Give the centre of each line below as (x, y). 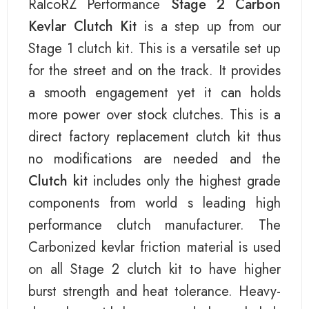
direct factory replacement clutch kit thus (154, 137)
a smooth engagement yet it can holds (154, 93)
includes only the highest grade (184, 181)
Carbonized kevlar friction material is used (154, 247)
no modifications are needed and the (154, 159)
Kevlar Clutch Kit (83, 27)
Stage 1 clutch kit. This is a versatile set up (154, 49)
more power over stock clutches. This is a (154, 115)
